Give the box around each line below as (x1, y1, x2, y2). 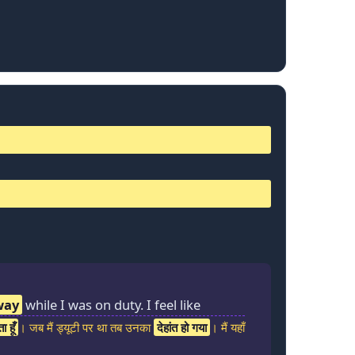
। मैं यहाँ (210, 319, 245, 336)
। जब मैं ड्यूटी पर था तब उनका (18, 319, 154, 336)
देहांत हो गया (157, 319, 207, 336)
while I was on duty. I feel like (22, 296, 200, 315)
